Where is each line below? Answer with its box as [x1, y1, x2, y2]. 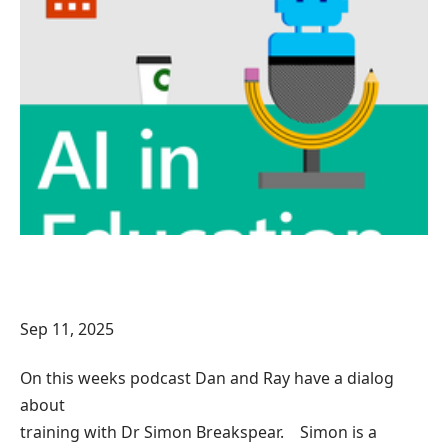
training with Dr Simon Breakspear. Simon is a [20, 421, 377, 444]
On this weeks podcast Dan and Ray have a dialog [20, 367, 394, 390]
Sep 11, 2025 [20, 317, 114, 340]
